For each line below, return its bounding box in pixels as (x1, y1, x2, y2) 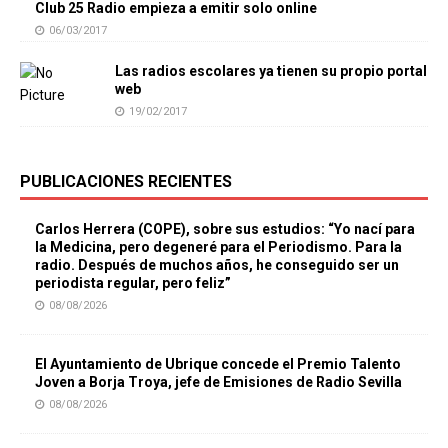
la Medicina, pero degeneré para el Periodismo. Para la (35, 239, 402, 255)
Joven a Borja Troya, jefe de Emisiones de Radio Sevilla (35, 374, 402, 390)
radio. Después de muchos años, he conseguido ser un (35, 257, 399, 273)
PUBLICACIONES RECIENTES (20, 172, 232, 191)
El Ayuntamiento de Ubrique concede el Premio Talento (35, 356, 401, 372)
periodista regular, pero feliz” (35, 275, 231, 291)
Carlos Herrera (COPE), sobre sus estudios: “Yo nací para (35, 221, 415, 237)
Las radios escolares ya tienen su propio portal (115, 63, 427, 79)
